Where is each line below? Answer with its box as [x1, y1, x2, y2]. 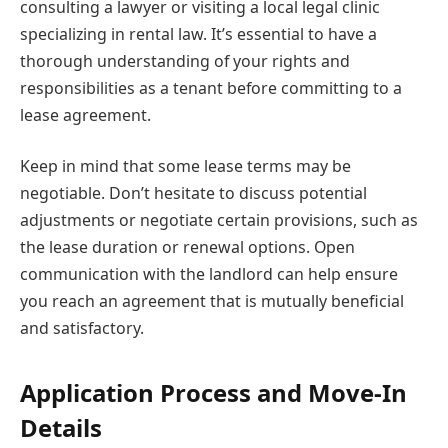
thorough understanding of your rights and [20, 49, 350, 72]
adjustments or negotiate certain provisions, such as [20, 209, 418, 232]
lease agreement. [20, 103, 151, 126]
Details [20, 410, 102, 444]
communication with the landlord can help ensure [20, 263, 398, 286]
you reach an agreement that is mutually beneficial [20, 290, 404, 313]
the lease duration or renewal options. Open [20, 236, 355, 259]
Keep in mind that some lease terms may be [20, 155, 351, 178]
